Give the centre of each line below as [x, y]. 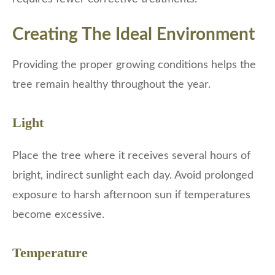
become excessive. [58, 215]
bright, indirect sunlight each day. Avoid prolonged [133, 176]
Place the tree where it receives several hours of [131, 156]
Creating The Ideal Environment [134, 35]
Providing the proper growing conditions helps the [134, 65]
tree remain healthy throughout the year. [111, 85]
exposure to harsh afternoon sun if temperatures [131, 196]
